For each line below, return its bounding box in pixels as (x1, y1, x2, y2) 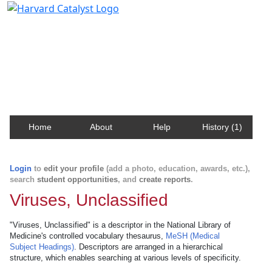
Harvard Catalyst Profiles (15, 19, 154, 36)
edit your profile (44, 164, 104, 173)
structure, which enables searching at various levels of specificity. (10, 253, 241, 262)
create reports (139, 175, 191, 184)
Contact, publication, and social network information (15, 38, 257, 52)
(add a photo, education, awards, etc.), (104, 164, 250, 173)
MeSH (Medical (166, 231, 220, 240)
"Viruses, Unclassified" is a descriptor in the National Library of (10, 220, 231, 229)
